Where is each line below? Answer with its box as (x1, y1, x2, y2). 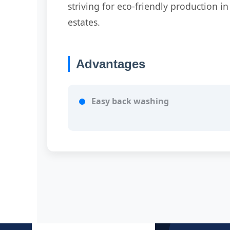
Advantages (76, 56, 145, 71)
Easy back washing (91, 95, 169, 107)
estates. (68, 15, 100, 28)
